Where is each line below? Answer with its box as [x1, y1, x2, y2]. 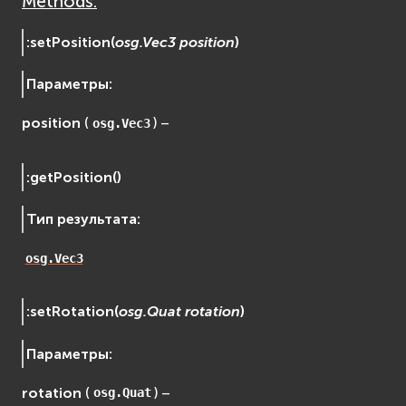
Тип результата [26, 209, 138, 227]
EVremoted [58, 18, 134, 36]
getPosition [30, 168, 113, 186]
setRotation [30, 303, 115, 321]
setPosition [30, 33, 111, 51]
